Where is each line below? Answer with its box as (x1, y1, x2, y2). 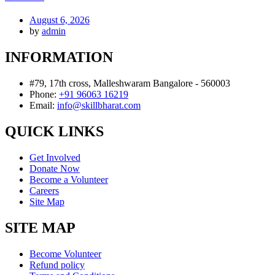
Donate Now (29, 163, 80, 174)
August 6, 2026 (29, 15, 90, 26)
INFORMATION (5, 48, 113, 65)
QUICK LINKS (5, 123, 104, 139)
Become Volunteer (29, 248, 101, 259)
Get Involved (29, 152, 80, 163)
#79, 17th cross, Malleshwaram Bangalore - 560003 (29, 77, 230, 88)
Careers (29, 185, 59, 196)
